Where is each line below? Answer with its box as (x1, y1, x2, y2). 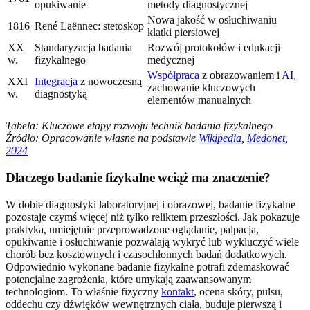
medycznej (147, 54, 194, 66)
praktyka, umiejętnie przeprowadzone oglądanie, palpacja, (6, 223, 259, 235)
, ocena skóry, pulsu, (194, 285, 283, 298)
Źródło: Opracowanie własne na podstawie (6, 132, 199, 145)
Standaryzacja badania (35, 42, 132, 54)
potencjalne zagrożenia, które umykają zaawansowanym (6, 273, 251, 285)
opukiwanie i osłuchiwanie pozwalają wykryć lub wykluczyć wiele (6, 235, 299, 248)
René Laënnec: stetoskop (35, 20, 144, 33)
